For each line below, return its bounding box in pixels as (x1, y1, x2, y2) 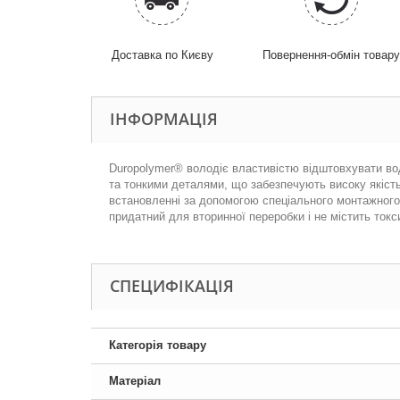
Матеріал (109, 374, 161, 387)
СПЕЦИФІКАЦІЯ (110, 275, 234, 296)
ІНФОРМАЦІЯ (110, 108, 218, 129)
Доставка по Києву (111, 48, 213, 62)
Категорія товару (109, 338, 206, 352)
